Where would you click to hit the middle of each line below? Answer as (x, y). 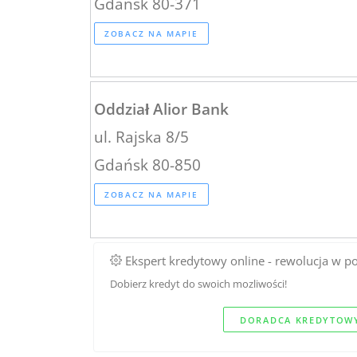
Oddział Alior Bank (161, 108)
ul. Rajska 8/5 (141, 136)
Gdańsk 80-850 (147, 164)
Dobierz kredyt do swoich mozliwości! (198, 283)
